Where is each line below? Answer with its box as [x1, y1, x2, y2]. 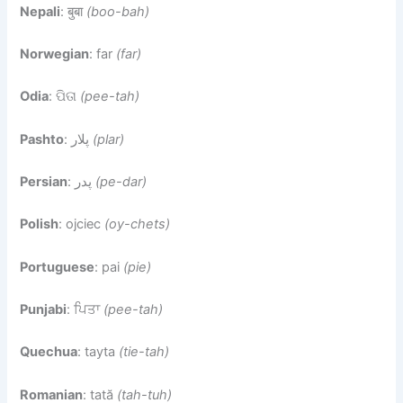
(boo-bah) [86, 3, 150, 20]
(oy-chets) [104, 216, 171, 233]
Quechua [20, 344, 78, 361]
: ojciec [58, 216, 105, 233]
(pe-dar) [95, 173, 148, 190]
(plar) [93, 130, 125, 148]
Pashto [20, 130, 65, 148]
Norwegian [20, 45, 90, 62]
